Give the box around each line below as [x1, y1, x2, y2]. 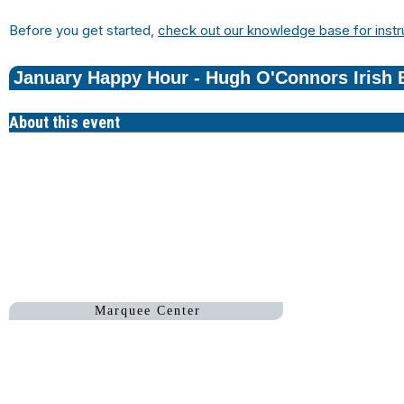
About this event [9, 113, 120, 133]
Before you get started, [9, 22, 158, 40]
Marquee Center [95, 304, 202, 318]
